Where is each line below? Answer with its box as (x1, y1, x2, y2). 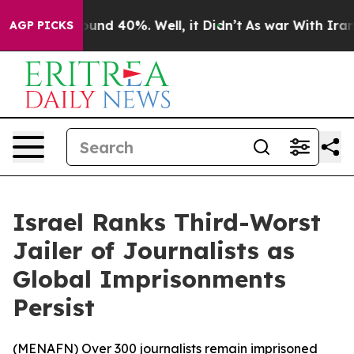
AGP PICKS (9, 18, 73, 32)
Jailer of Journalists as (13, 235, 295, 265)
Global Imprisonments (13, 264, 286, 294)
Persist (13, 292, 95, 322)
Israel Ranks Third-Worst (13, 207, 321, 237)
